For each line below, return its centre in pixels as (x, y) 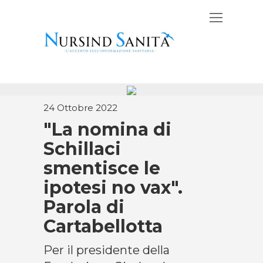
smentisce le (102, 168)
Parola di (84, 207)
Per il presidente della (107, 250)
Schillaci (82, 149)
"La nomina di (107, 129)
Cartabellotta (103, 226)
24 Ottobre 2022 (80, 108)
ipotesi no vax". (113, 188)
